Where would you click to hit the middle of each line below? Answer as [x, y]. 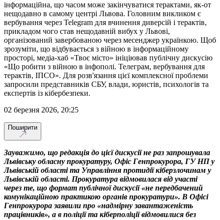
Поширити [23, 127]
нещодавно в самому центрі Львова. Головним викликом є [102, 13]
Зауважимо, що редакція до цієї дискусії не [78, 152]
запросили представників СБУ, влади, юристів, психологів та [106, 84]
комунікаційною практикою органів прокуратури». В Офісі [106, 196]
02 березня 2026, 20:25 [43, 110]
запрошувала [188, 152]
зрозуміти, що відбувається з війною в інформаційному [96, 49]
